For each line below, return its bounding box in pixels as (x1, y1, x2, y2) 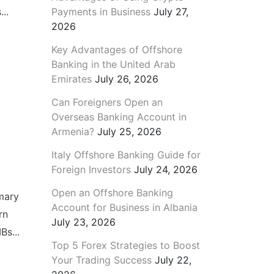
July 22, (154, 253, 191, 266)
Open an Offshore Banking (51, 186, 173, 199)
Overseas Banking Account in (51, 110, 187, 123)
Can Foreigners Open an (51, 95, 163, 108)
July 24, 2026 (133, 163, 198, 176)
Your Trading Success (51, 253, 152, 266)
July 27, (153, 5, 188, 18)
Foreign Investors (51, 163, 131, 176)
